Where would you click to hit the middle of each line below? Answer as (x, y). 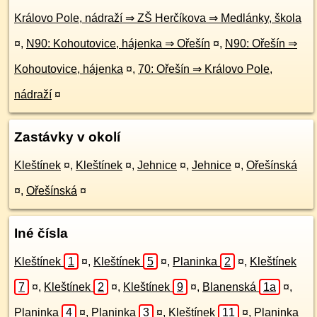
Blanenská (231, 287)
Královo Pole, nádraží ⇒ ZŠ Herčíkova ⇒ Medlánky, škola (158, 18)
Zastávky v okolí (67, 137)
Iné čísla (41, 233)
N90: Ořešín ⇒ (261, 44)
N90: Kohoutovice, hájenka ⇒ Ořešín (118, 44)
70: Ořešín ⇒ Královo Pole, (205, 69)
